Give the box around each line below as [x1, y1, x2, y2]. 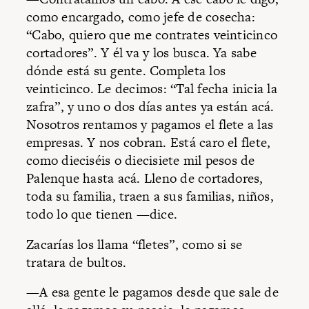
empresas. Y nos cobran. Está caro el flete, [26, 133, 271, 152]
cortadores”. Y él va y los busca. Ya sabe [26, 43, 257, 63]
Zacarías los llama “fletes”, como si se [26, 235, 243, 254]
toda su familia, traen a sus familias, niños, [26, 187, 274, 206]
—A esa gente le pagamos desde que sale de [26, 283, 279, 302]
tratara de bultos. [26, 252, 127, 272]
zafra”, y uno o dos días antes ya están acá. [26, 97, 275, 117]
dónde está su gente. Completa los [26, 61, 226, 81]
